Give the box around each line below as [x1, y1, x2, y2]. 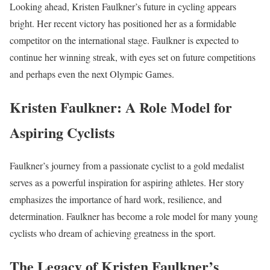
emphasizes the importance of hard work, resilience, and [10, 193, 222, 206]
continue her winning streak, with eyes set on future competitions [10, 51, 256, 64]
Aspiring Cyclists [10, 122, 115, 143]
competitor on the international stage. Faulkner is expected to [10, 34, 239, 47]
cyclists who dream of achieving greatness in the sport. [10, 227, 216, 240]
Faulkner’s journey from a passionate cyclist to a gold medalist [10, 159, 244, 172]
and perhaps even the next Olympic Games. [10, 67, 174, 81]
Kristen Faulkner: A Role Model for [10, 96, 232, 118]
